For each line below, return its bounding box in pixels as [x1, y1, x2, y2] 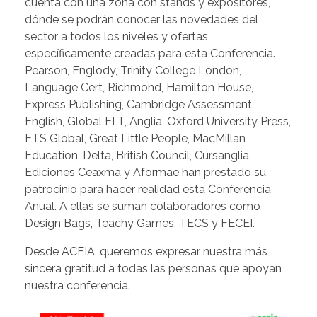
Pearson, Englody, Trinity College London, [25, 64, 241, 78]
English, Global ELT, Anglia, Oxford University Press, [25, 115, 291, 129]
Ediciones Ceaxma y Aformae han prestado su [25, 166, 266, 180]
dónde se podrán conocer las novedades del [25, 13, 258, 27]
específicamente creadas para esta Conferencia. [25, 47, 275, 61]
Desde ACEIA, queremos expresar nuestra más [25, 245, 267, 259]
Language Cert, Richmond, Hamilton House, [25, 81, 253, 95]
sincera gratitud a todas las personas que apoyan [25, 262, 282, 276]
